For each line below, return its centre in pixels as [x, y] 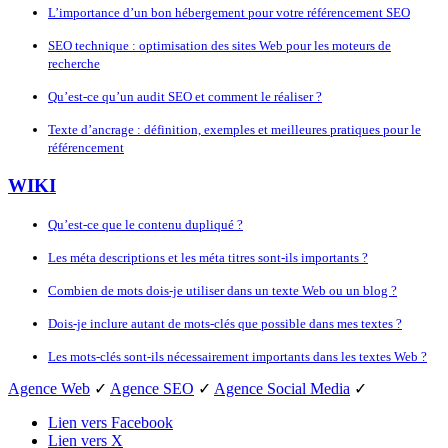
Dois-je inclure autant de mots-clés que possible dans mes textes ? [225, 324]
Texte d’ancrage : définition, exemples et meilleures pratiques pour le [234, 129]
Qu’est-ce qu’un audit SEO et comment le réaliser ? [185, 96]
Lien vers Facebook [110, 423]
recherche [74, 63]
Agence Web [49, 389]
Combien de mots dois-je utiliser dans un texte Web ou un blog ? [222, 291]
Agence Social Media [282, 389]
